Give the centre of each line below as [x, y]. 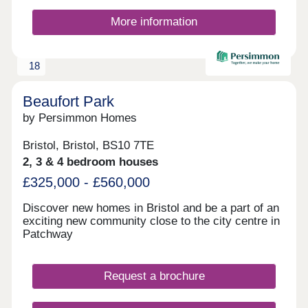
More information [154, 22]
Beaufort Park [69, 101]
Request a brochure [154, 276]
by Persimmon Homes [80, 118]
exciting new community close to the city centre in [152, 221]
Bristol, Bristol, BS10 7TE [89, 146]
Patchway [48, 234]
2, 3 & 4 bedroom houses [91, 162]
